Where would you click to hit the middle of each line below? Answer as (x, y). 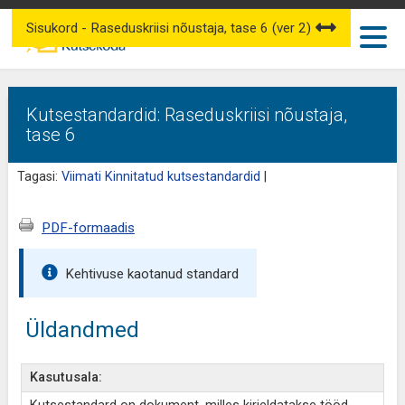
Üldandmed (82, 330)
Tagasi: (39, 177)
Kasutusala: (66, 377)
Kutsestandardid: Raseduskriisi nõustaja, (186, 115)
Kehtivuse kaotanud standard (151, 274)
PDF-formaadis (88, 228)
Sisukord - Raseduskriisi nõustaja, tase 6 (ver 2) (169, 28)
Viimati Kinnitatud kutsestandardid (160, 177)
